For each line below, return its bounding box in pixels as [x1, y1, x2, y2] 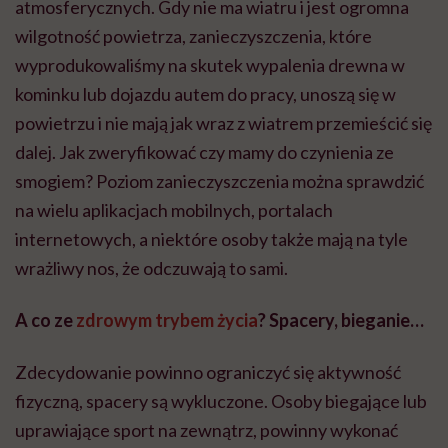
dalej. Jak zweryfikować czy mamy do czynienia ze [15, 141, 394, 164]
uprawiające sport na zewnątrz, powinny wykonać [15, 419, 398, 442]
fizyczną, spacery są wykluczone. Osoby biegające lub [15, 390, 427, 413]
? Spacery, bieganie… [258, 309, 424, 332]
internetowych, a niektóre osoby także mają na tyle [15, 228, 408, 251]
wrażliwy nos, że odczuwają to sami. [15, 257, 288, 280]
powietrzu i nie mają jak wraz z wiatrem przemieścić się [15, 112, 432, 135]
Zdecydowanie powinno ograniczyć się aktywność [15, 361, 401, 384]
